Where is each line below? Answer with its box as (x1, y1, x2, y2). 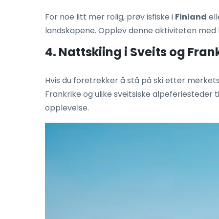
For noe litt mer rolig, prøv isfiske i (45, 11, 175, 23)
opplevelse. (45, 102, 89, 114)
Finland (175, 11, 207, 23)
